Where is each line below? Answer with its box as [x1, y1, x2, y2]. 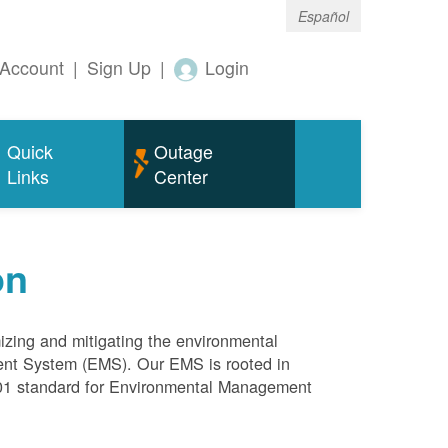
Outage [153, 139, 213, 165]
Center [153, 164, 208, 190]
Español [298, 6, 349, 26]
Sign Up [87, 55, 151, 81]
